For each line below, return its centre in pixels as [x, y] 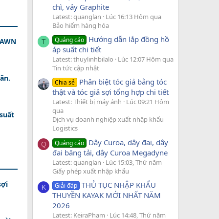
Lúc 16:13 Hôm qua [133, 16]
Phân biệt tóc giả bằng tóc [123, 82]
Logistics [65, 128]
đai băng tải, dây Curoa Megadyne [110, 152]
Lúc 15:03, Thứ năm [134, 162]
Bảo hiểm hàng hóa [81, 25]
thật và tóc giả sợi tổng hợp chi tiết [110, 92]
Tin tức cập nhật [76, 68]
